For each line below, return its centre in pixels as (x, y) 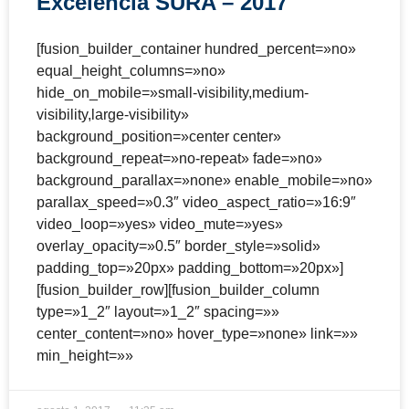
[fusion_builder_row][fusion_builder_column (178, 289)
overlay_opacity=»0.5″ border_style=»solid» (178, 246)
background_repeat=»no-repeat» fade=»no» (179, 158)
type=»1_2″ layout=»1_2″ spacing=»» (158, 311)
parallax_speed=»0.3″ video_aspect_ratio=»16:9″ (196, 202)
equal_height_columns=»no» (131, 70)
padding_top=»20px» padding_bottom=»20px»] (190, 267)
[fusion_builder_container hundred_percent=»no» (196, 48)
